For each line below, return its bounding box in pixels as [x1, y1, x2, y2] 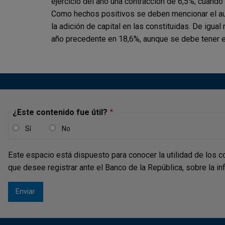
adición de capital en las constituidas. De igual [59, 21, 223, 31]
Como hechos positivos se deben [51, 9, 172, 19]
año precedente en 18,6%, [51, 34, 143, 44]
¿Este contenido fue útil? [13, 107, 107, 117]
